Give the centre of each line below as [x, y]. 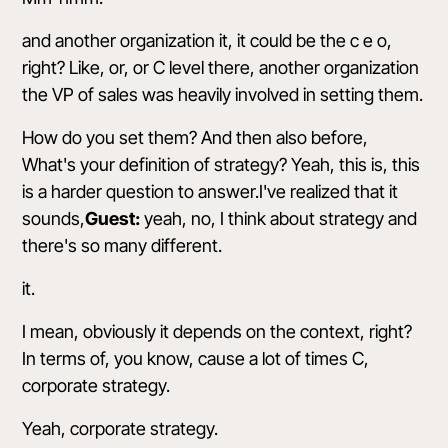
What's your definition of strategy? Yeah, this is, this [221, 164]
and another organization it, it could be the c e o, [207, 40]
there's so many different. [122, 245]
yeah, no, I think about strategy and [279, 218]
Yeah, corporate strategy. [120, 428]
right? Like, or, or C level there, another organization [221, 67]
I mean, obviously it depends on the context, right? [217, 331]
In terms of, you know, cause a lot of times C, [196, 358]
